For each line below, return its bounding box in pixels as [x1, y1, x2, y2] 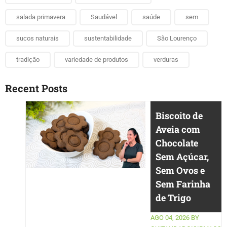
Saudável [91, 13, 117, 21]
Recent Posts [5, 81, 67, 95]
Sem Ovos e [156, 164, 205, 176]
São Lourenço [157, 34, 197, 42]
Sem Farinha [156, 177, 210, 190]
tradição [16, 55, 40, 63]
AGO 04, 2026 [150, 213, 190, 221]
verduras [154, 55, 178, 63]
